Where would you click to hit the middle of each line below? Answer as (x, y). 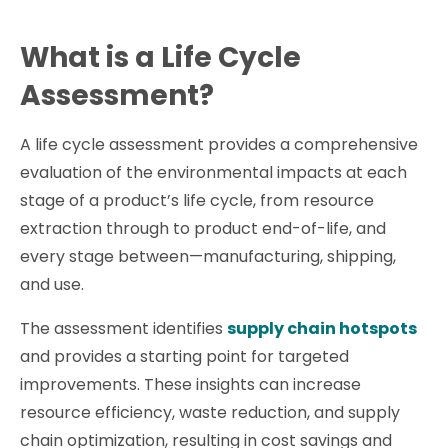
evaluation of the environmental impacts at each (213, 172)
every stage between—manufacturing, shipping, (208, 256)
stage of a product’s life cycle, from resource (197, 200)
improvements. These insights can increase (190, 384)
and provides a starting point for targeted (184, 356)
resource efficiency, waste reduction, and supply (210, 412)
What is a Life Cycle (160, 57)
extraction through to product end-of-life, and (203, 228)
